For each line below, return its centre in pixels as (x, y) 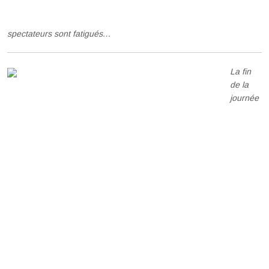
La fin (241, 71)
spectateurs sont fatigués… (59, 34)
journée (245, 98)
